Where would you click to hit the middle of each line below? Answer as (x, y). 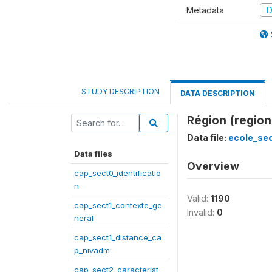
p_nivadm (92, 250)
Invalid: (202, 212)
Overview (213, 166)
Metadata (205, 10)
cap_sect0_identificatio (117, 173)
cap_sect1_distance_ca (118, 237)
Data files (93, 154)
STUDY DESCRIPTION (121, 91)
